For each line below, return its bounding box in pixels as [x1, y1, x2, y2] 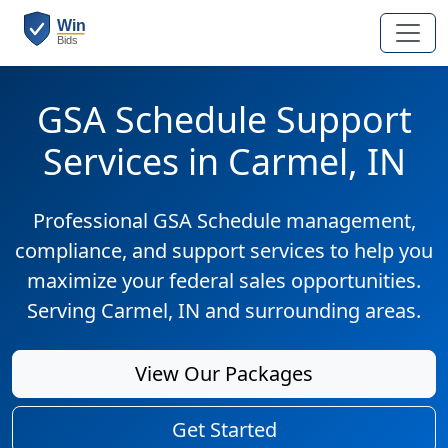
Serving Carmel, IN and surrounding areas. [27, 297, 421, 324]
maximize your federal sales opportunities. [27, 267, 421, 294]
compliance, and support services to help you [15, 237, 433, 264]
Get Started [171, 416, 277, 443]
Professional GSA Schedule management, [32, 207, 416, 234]
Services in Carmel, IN [42, 137, 406, 185]
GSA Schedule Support [36, 95, 412, 143]
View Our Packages [135, 360, 313, 387]
